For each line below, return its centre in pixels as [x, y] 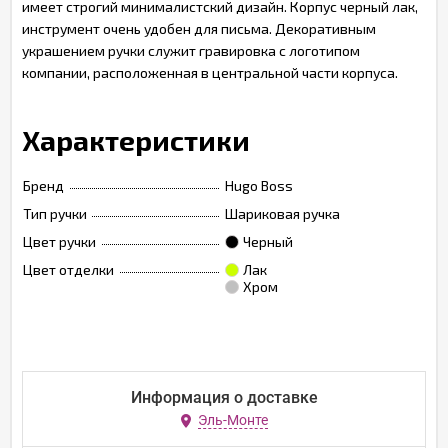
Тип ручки [55, 213]
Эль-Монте [232, 420]
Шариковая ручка [282, 213]
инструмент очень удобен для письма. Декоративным [199, 28]
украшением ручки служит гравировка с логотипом [191, 50]
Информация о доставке [224, 397]
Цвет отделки [68, 269]
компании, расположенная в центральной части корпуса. [210, 72]
